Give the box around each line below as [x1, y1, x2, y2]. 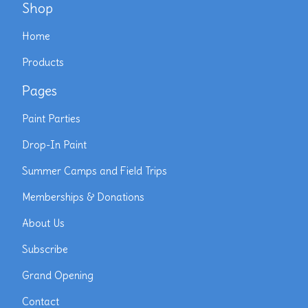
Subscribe [22, 243, 68, 256]
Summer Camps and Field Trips [22, 164, 167, 177]
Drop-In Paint [22, 138, 87, 151]
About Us [22, 217, 65, 230]
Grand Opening [22, 269, 93, 282]
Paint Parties [22, 112, 80, 125]
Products [22, 56, 64, 69]
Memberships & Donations [22, 190, 144, 203]
